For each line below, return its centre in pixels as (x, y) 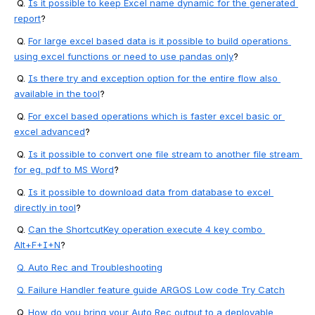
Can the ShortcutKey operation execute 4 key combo (145, 230)
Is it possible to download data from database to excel (149, 192)
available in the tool (57, 94)
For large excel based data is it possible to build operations (158, 40)
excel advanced (50, 131)
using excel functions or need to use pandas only (124, 56)
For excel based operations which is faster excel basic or (155, 116)
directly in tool (45, 207)
